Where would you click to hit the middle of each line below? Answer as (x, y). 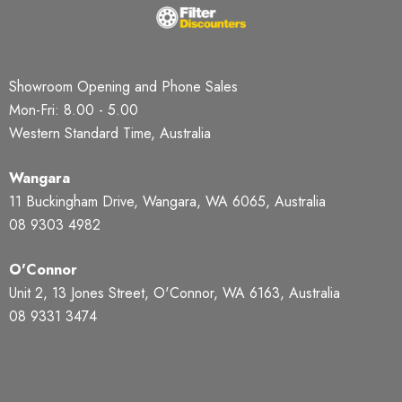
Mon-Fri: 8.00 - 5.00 (74, 110)
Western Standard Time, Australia (110, 134)
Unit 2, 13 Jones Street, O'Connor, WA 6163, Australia (175, 293)
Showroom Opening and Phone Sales (123, 87)
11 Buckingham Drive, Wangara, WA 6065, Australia (167, 202)
